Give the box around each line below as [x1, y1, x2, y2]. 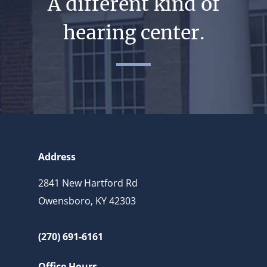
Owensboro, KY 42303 [38, 194, 136, 208]
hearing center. [63, 21, 204, 45]
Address [38, 150, 76, 164]
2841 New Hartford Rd [38, 176, 138, 190]
